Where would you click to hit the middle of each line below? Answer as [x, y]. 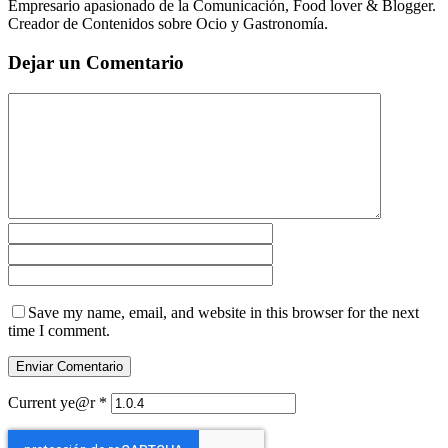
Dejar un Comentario [96, 63]
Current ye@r [53, 402]
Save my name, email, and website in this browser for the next [223, 312]
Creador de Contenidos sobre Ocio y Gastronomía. [168, 24]
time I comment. [59, 330]
